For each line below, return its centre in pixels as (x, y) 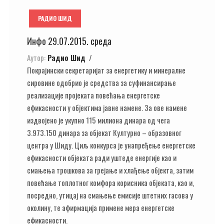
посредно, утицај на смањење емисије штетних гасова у (110, 195)
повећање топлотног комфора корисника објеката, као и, (110, 182)
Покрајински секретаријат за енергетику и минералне (106, 70)
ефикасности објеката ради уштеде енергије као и (102, 157)
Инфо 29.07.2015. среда (69, 41)
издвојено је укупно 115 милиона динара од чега (98, 120)
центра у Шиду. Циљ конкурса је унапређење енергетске (111, 145)
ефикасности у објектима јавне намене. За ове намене (107, 107)
